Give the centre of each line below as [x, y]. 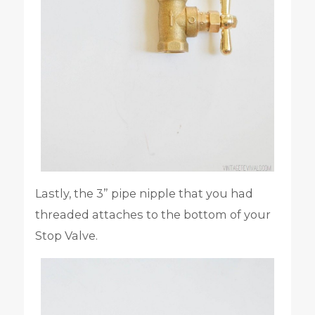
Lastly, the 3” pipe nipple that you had [144, 194]
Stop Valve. [66, 236]
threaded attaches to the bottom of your [153, 215]
